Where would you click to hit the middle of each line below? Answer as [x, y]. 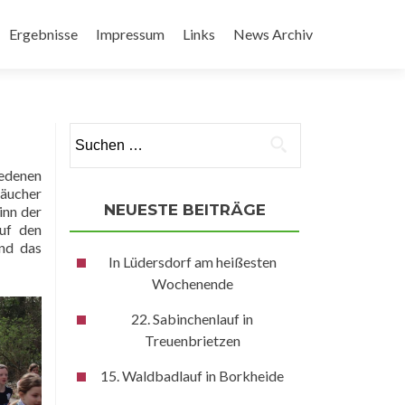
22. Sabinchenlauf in [193, 319]
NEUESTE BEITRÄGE [184, 210]
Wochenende [192, 283]
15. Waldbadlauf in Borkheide [193, 376]
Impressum [130, 34]
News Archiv [273, 34]
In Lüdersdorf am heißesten [192, 262]
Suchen [90, 132]
